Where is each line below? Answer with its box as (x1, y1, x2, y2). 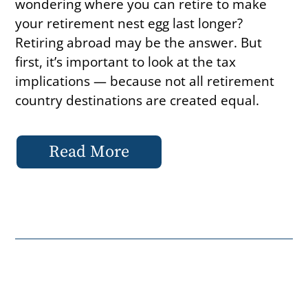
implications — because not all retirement (15, 71, 275, 91)
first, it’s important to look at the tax (15, 52, 236, 71)
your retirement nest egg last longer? (15, 14, 243, 33)
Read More (49, 142, 130, 163)
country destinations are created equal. (15, 91, 260, 110)
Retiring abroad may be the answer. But (15, 33, 263, 52)
